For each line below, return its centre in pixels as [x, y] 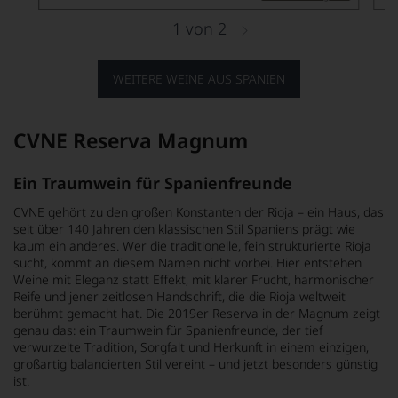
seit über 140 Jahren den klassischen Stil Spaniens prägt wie [184, 228]
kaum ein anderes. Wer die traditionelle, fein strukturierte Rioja [192, 245]
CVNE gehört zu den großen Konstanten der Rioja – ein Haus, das [199, 211]
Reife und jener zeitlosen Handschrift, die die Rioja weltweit [179, 296]
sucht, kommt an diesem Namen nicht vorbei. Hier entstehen [187, 262]
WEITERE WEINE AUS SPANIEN [199, 78]
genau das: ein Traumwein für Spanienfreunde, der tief [168, 330]
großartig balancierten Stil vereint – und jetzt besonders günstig [195, 363]
